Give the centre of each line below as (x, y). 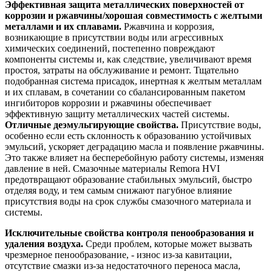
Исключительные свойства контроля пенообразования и (129, 233)
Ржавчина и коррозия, (168, 27)
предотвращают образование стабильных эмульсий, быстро (128, 180)
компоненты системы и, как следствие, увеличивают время (128, 59)
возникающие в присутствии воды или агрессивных (114, 38)
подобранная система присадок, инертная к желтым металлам (133, 81)
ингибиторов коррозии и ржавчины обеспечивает (108, 103)
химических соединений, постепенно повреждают (110, 49)
